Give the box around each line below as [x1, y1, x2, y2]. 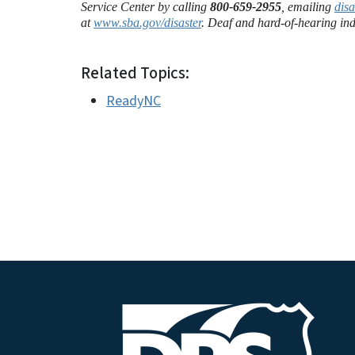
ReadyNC [106, 90, 161, 111]
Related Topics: [81, 61, 189, 85]
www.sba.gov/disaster [94, 16, 201, 29]
